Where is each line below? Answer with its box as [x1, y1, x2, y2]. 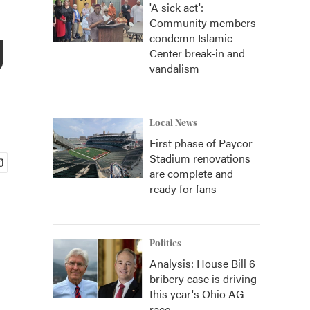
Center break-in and [149, 45, 245, 61]
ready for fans [149, 181, 217, 197]
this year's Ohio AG [149, 286, 244, 302]
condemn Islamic [149, 30, 232, 46]
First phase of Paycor [149, 135, 253, 151]
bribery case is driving [149, 271, 257, 286]
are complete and [149, 165, 233, 181]
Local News [149, 118, 197, 129]
